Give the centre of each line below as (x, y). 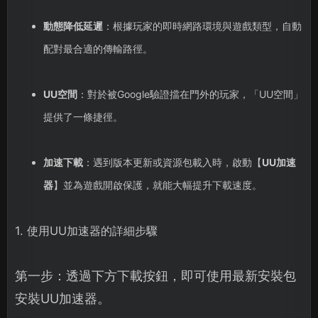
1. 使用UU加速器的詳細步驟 (86, 231)
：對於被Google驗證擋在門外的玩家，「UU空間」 (190, 94)
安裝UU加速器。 (62, 299)
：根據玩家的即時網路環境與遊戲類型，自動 (202, 26)
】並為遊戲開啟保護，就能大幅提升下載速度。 (157, 185)
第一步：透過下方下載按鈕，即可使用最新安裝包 (155, 276)
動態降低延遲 (73, 26)
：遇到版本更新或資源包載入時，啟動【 (172, 163)
